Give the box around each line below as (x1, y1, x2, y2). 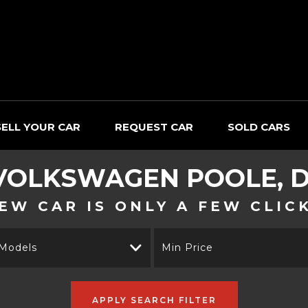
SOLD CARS (228, 120, 290, 133)
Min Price (162, 241, 213, 254)
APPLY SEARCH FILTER (91, 294, 217, 305)
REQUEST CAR (115, 120, 193, 133)
